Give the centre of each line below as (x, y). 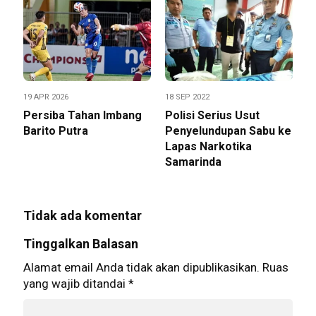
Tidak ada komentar (83, 216)
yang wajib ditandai (76, 284)
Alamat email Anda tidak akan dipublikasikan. (141, 268)
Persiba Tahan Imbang (83, 116)
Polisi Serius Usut (212, 116)
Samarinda (193, 162)
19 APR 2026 (46, 97)
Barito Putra (56, 131)
